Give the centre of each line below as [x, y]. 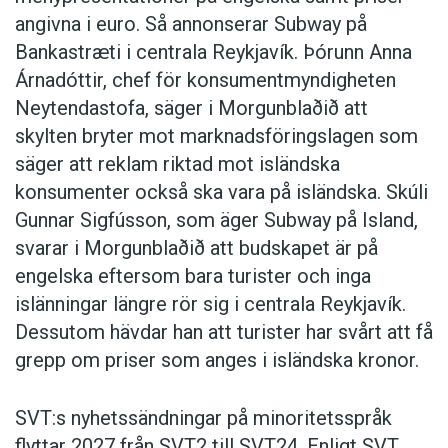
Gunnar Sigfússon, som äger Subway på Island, [216, 220]
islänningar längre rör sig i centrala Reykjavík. [210, 304]
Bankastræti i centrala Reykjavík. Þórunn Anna [213, 52]
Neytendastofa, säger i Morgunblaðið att [191, 108]
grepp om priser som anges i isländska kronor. [217, 360]
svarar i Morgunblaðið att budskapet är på [196, 248]
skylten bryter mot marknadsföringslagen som [216, 136]
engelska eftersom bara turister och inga [193, 276]
